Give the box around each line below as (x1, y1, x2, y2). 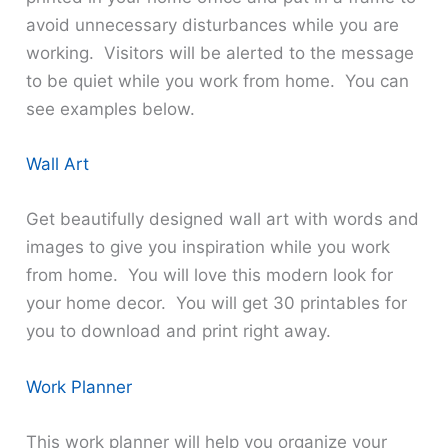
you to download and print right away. (26, 321, 332, 342)
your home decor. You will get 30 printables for (26, 293, 408, 314)
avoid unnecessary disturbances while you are (26, 15, 400, 36)
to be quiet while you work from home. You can (26, 71, 410, 92)
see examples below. (26, 99, 196, 120)
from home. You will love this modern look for (26, 265, 394, 286)
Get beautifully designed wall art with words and (26, 209, 420, 230)
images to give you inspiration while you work (26, 237, 391, 258)
